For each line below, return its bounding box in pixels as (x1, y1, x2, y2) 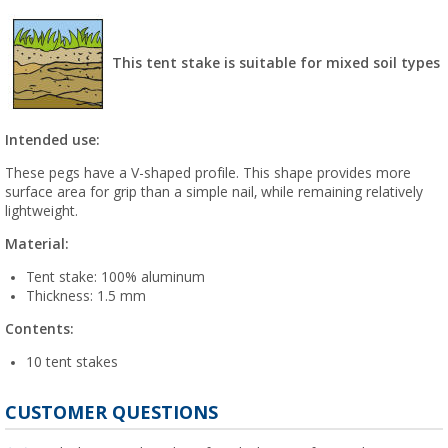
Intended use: (5, 131, 100, 148)
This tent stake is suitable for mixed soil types (112, 54, 440, 71)
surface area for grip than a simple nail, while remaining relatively (5, 183, 423, 200)
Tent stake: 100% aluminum (26, 268, 205, 285)
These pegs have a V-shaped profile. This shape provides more (5, 164, 411, 181)
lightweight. (5, 202, 78, 219)
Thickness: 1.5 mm (26, 287, 146, 304)
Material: (5, 235, 69, 252)
